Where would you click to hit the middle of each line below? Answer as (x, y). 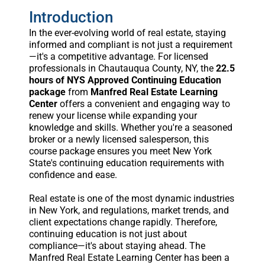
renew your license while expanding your (113, 115)
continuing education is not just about (108, 234)
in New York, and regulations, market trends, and (129, 210)
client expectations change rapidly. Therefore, (123, 222)
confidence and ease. (73, 174)
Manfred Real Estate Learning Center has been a (129, 257)
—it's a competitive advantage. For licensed (118, 56)
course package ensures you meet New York (120, 151)
